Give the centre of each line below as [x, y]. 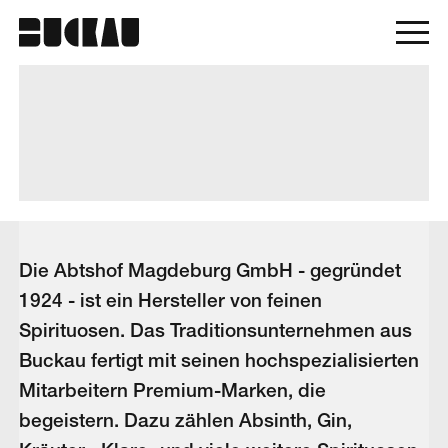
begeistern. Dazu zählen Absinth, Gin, [185, 420]
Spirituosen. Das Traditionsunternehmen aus [215, 330]
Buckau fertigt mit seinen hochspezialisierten [219, 360]
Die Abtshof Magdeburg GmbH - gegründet [210, 270]
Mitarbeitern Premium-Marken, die [172, 390]
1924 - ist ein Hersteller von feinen [170, 300]
